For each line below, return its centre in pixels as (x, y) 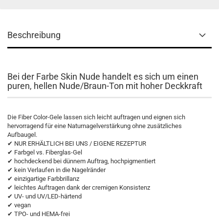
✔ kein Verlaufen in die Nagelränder (56, 170)
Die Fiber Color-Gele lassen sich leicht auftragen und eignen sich (96, 117)
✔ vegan (19, 205)
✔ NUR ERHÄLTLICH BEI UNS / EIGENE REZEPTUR (77, 143)
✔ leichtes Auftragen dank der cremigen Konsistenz (79, 187)
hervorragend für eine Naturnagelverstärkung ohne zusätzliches (95, 126)
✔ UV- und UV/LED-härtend (44, 196)
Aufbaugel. (23, 135)
